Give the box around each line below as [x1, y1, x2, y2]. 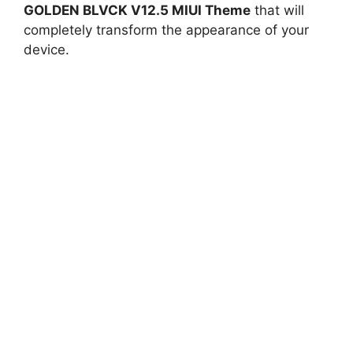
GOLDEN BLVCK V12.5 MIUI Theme [24, 2, 251, 18]
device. [24, 42, 69, 58]
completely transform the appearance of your [24, 22, 309, 38]
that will [251, 2, 304, 18]
